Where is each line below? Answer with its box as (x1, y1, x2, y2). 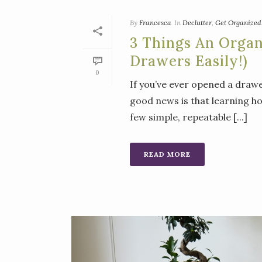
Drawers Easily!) (130, 52, 248, 71)
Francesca (139, 18, 171, 27)
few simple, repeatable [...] (130, 111, 247, 123)
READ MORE (144, 150, 191, 159)
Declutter (182, 18, 212, 27)
